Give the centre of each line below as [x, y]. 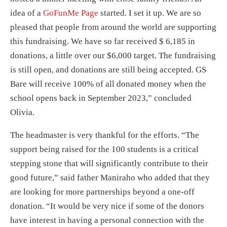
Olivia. [22, 112]
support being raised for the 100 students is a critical [104, 149]
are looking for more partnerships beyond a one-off [102, 192]
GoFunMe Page [71, 13]
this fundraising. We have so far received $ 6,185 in [103, 42]
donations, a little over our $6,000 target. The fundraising [113, 56]
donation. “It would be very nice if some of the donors [107, 206]
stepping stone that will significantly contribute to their [109, 164]
